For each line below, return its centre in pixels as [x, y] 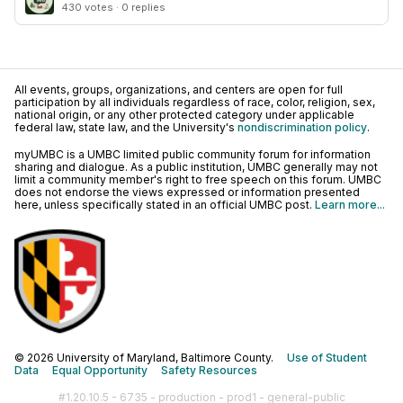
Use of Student [327, 358]
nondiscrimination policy [302, 127]
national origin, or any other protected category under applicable [184, 115]
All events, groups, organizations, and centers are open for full [179, 90]
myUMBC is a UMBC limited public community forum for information [193, 154]
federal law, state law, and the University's [126, 127]
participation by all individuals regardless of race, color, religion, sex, [195, 102]
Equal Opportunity [100, 370]
